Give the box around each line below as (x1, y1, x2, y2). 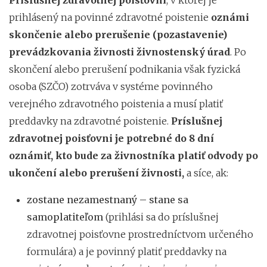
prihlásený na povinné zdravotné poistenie (9, 11, 211, 23)
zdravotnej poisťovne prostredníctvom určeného (27, 228, 253, 240)
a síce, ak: (187, 166, 228, 179)
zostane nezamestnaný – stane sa (27, 193, 188, 206)
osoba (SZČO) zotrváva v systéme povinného (9, 80, 213, 92)
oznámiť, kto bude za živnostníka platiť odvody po (9, 149, 258, 162)
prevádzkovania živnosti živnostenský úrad (9, 45, 230, 58)
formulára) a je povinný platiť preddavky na (27, 245, 226, 257)
